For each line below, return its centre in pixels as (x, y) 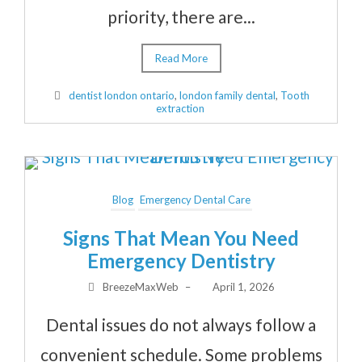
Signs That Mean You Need (181, 238)
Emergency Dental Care (195, 199)
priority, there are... (181, 16)
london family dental (227, 95)
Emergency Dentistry (181, 260)
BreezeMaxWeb (141, 286)
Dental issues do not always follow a (181, 324)
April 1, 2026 (244, 286)
